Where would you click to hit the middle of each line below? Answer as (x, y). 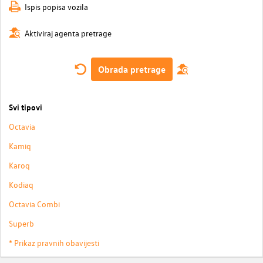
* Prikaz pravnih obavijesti (54, 243)
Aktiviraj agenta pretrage (68, 33)
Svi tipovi (26, 107)
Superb (21, 224)
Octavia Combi (34, 204)
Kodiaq (21, 185)
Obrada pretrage (131, 70)
